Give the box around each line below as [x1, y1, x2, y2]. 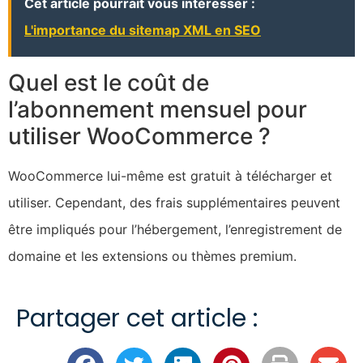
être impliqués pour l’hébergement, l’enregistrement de [8, 221, 342, 238]
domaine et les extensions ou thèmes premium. [8, 248, 297, 265]
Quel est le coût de [8, 69, 209, 97]
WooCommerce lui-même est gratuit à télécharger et [8, 168, 332, 185]
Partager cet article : [16, 301, 258, 335]
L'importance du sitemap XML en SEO [24, 22, 261, 39]
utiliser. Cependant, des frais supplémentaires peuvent [8, 194, 340, 211]
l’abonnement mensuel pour [8, 96, 307, 124]
